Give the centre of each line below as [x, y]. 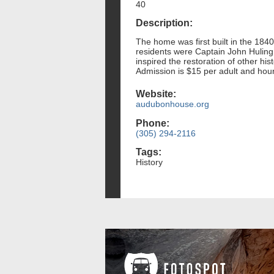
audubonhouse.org [172, 104]
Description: [164, 23]
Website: [156, 94]
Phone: [153, 123]
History [149, 162]
